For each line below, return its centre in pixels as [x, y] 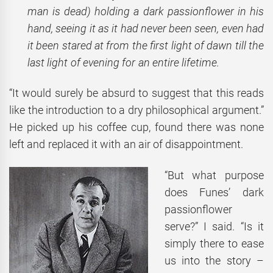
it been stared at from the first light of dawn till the [146, 45]
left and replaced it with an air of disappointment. [126, 144]
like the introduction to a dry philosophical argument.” [136, 110]
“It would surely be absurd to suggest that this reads [136, 93]
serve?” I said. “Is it [214, 226]
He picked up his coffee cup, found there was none [136, 127]
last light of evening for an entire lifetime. [124, 62]
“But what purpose [214, 175]
